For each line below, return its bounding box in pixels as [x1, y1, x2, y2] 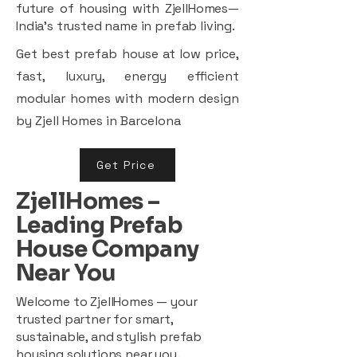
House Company [16, 234, 199, 263]
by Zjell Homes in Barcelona [16, 112, 181, 129]
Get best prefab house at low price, [16, 45, 239, 62]
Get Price [96, 157, 156, 172]
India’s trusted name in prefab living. [16, 17, 235, 34]
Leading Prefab [16, 210, 183, 239]
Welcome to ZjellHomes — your [16, 292, 198, 310]
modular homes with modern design [16, 89, 239, 107]
